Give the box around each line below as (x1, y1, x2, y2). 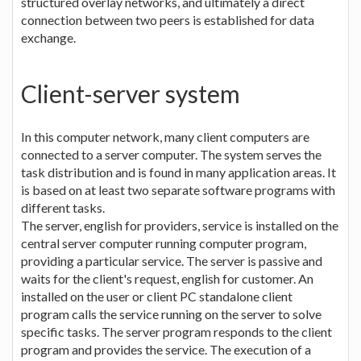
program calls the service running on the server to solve (21, 305, 322, 322)
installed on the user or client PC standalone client (21, 288, 293, 304)
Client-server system (21, 78, 240, 108)
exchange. (21, 29, 76, 45)
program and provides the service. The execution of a (21, 341, 311, 357)
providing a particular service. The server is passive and (21, 252, 322, 268)
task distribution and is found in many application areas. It (21, 164, 336, 180)
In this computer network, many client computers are (21, 128, 309, 144)
